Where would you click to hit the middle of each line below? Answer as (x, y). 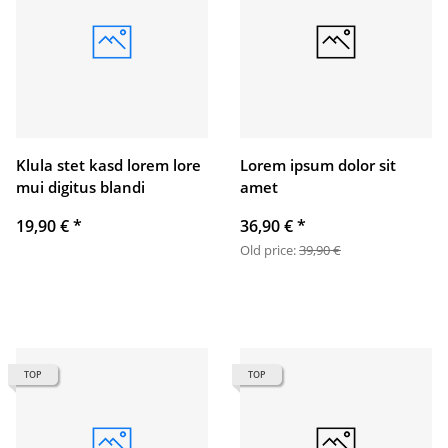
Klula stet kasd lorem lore (108, 165)
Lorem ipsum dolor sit (318, 165)
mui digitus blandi (80, 187)
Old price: (269, 250)
